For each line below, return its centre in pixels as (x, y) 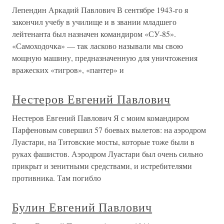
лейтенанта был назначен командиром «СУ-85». (94, 34)
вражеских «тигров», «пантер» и (68, 70)
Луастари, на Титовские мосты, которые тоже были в (103, 142)
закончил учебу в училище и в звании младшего (94, 22)
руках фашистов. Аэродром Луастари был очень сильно (107, 154)
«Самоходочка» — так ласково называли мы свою (97, 46)
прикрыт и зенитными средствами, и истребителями (102, 166)
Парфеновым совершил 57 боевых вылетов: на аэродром (109, 130)
